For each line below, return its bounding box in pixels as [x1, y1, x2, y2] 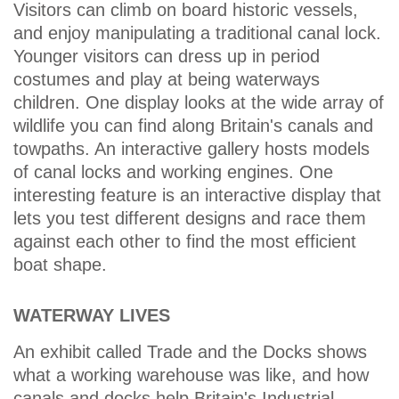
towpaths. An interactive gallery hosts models [13, 139, 370, 159]
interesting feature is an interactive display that [13, 185, 381, 206]
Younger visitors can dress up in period [13, 46, 320, 67]
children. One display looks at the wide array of [13, 93, 384, 113]
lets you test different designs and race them [13, 208, 366, 229]
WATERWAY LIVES [13, 305, 170, 326]
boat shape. [13, 255, 107, 275]
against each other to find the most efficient [13, 232, 356, 252]
